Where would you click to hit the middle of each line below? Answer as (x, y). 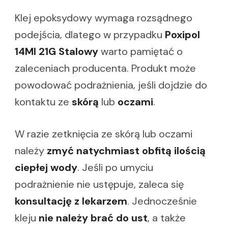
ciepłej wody (46, 167)
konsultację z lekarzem (71, 201)
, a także (167, 218)
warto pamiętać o (140, 51)
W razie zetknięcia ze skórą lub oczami (104, 134)
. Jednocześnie (162, 201)
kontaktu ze (43, 102)
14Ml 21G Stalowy (56, 51)
